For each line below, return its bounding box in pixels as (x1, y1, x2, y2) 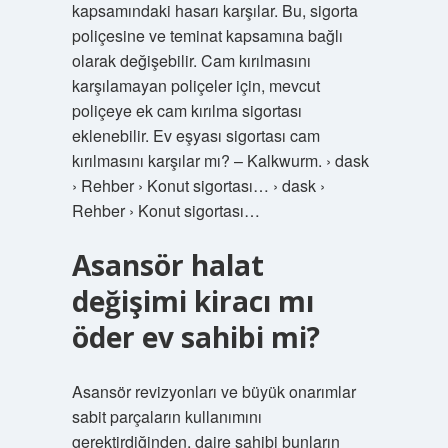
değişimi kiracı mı (71, 282, 314, 320)
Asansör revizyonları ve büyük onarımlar (71, 380, 356, 403)
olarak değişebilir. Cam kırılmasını (71, 49, 311, 72)
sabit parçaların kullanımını (71, 405, 262, 428)
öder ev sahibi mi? (71, 318, 320, 356)
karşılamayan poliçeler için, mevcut (71, 74, 320, 97)
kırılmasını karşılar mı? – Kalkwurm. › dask (71, 149, 369, 172)
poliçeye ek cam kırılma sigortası (71, 99, 302, 122)
